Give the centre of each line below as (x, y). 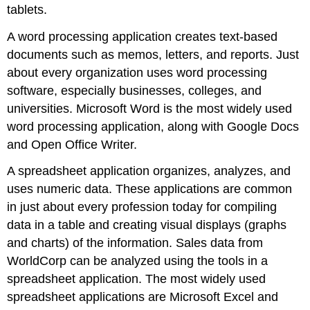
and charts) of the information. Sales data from (135, 243)
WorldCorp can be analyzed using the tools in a (138, 261)
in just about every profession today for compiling (142, 207)
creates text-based (225, 36)
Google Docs (263, 126)
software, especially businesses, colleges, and (135, 90)
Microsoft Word (118, 108)
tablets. (27, 9)
